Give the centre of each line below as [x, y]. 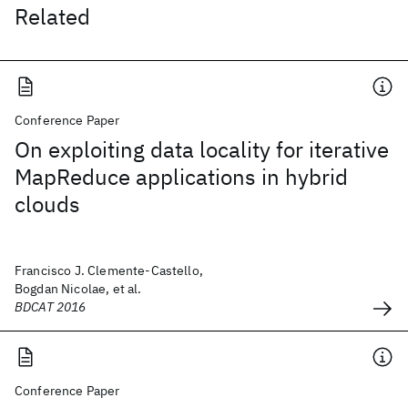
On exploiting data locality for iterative [202, 149]
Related [52, 16]
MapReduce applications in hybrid [181, 177]
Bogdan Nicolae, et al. [78, 289]
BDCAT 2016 [51, 307]
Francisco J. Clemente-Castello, [109, 270]
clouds [47, 204]
